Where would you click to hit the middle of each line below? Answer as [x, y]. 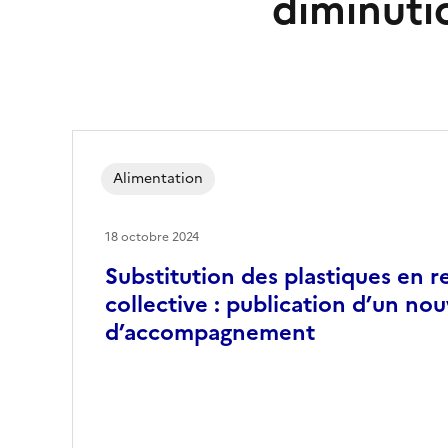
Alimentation [158, 178]
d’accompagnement [210, 332]
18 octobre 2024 [152, 236]
